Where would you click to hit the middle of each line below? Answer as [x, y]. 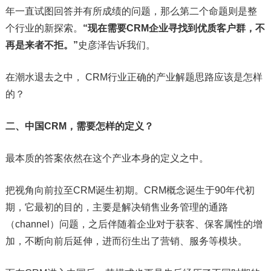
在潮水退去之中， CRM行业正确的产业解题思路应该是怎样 [134, 77]
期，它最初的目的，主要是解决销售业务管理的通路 [116, 207]
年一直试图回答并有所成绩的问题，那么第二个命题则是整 [131, 11]
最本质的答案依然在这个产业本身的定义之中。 [107, 158]
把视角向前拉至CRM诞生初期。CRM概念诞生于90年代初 [130, 191]
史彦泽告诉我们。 [116, 45]
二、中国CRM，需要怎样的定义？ [79, 126]
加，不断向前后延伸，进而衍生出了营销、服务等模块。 [126, 241]
